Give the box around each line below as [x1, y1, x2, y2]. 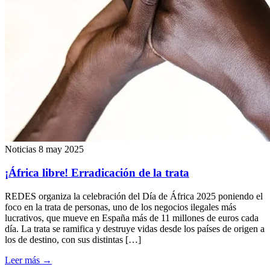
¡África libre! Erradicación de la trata [5, 166, 189, 179]
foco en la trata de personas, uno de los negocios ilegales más [5, 201, 236, 212]
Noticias [5, 144, 36, 155]
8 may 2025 [39, 144, 84, 155]
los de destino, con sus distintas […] [5, 234, 141, 245]
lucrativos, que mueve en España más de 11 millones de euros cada [5, 212, 259, 223]
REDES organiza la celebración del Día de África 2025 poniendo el [5, 190, 263, 201]
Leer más [5, 254, 42, 265]
